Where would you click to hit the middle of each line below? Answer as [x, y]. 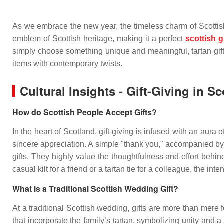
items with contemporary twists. [67, 64]
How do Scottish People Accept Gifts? [85, 112]
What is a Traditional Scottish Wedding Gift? [95, 189]
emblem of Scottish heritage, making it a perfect [99, 39]
